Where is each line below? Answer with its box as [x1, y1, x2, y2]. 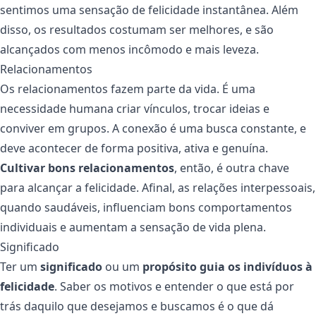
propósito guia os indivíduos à [142, 259, 312, 275]
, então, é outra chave [174, 160, 289, 176]
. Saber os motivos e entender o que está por [54, 279, 294, 295]
